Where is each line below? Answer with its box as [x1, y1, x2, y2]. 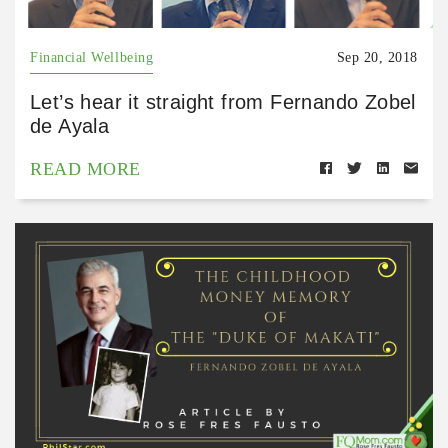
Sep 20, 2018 [336, 50, 418, 66]
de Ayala [30, 115, 110, 138]
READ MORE [30, 159, 141, 180]
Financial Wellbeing [30, 50, 154, 66]
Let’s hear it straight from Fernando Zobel [30, 91, 416, 114]
